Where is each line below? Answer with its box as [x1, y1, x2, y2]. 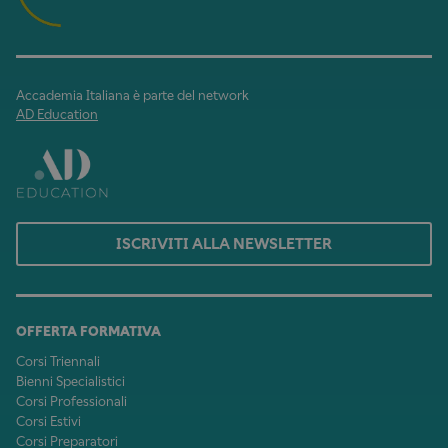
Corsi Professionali [16, 394, 127, 410]
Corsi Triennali [16, 354, 100, 370]
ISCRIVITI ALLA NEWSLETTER [116, 235, 332, 253]
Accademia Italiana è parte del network [16, 88, 249, 104]
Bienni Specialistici [16, 374, 125, 390]
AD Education [16, 107, 98, 123]
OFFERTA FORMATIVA [16, 324, 161, 340]
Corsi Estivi [16, 414, 81, 430]
